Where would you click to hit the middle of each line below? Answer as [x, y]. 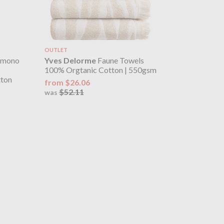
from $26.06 [67, 82]
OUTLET [56, 49]
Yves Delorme [70, 60]
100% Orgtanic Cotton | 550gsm [100, 70]
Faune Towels [120, 60]
